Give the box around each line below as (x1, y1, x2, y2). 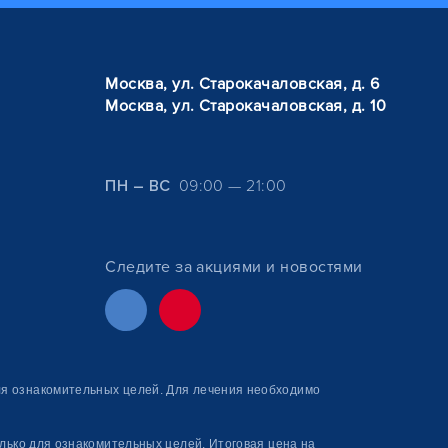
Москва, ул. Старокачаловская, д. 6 (105, 74, 380, 94)
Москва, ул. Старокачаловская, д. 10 (105, 96, 386, 116)
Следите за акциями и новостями (105, 257, 363, 277)
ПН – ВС (105, 176, 171, 196)
